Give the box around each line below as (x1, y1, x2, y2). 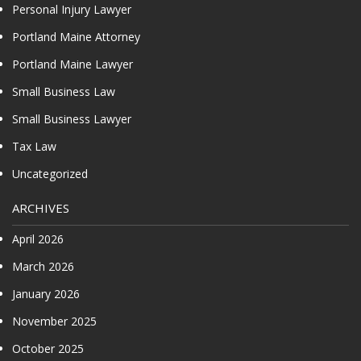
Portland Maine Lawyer (12, 56, 133, 72)
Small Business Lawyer (12, 110, 131, 127)
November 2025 (12, 313, 97, 329)
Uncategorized (12, 165, 88, 181)
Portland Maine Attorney (12, 28, 140, 44)
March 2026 (12, 258, 74, 274)
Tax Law (12, 138, 56, 154)
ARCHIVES (12, 199, 69, 216)
